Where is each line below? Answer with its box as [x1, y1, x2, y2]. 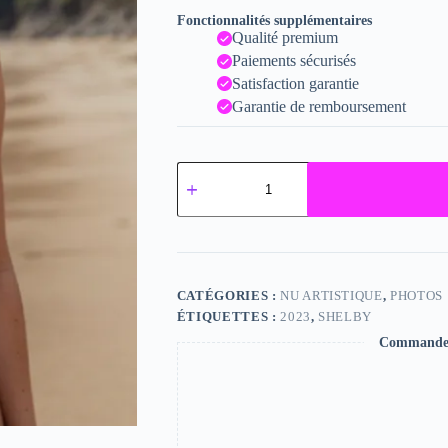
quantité [175, 160, 226, 177]
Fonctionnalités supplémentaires [176, 13, 372, 29]
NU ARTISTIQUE [280, 287, 383, 303]
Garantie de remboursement [231, 97, 406, 115]
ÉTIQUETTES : [176, 308, 281, 324]
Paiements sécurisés [231, 52, 356, 70]
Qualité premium [231, 29, 338, 47]
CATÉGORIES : [176, 287, 281, 303]
